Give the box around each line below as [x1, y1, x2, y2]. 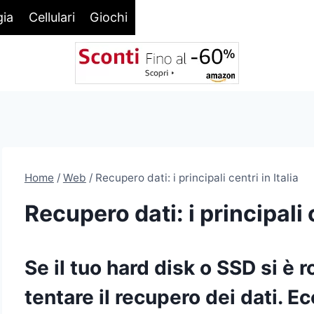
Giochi [90, 9, 128, 25]
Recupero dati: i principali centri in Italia [95, 171, 299, 184]
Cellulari [28, 9, 75, 25]
